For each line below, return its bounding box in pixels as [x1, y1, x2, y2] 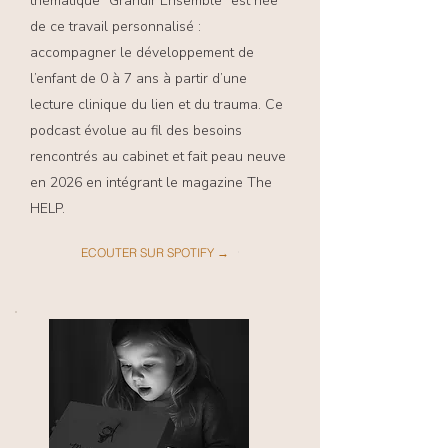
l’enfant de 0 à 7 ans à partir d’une [30, 69, 247, 88]
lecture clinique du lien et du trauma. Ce [30, 95, 283, 114]
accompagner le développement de [30, 43, 254, 62]
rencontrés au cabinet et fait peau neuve [30, 147, 286, 166]
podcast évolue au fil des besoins [30, 121, 242, 140]
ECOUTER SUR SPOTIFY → [81, 244, 229, 260]
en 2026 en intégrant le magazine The [30, 173, 272, 192]
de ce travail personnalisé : [30, 17, 201, 36]
